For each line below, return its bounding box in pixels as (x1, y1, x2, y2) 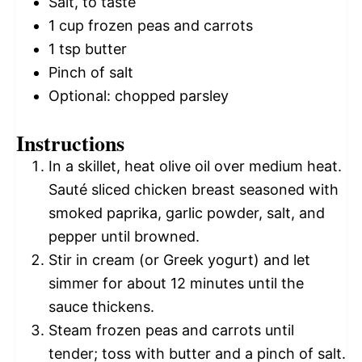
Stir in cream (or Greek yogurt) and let (48, 251, 310, 269)
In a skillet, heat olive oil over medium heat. (48, 158, 342, 175)
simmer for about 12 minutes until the (48, 275, 304, 293)
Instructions (16, 128, 124, 159)
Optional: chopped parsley (48, 87, 229, 105)
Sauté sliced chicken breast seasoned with (48, 181, 339, 199)
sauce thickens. (48, 298, 154, 316)
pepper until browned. (48, 228, 200, 246)
